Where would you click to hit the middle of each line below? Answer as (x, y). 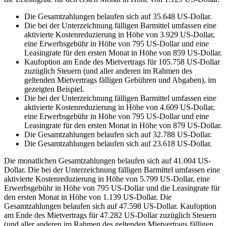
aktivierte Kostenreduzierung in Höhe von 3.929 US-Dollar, (120, 34)
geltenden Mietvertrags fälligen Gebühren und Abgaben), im (120, 80)
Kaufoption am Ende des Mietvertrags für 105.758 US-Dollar (122, 62)
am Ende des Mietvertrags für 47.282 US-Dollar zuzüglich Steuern (110, 215)
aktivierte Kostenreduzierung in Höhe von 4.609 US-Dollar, (120, 107)
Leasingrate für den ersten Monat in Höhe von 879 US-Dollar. (123, 125)
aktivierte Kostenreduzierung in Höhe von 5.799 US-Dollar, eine (107, 179)
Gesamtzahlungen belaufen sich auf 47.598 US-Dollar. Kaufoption (110, 206)
